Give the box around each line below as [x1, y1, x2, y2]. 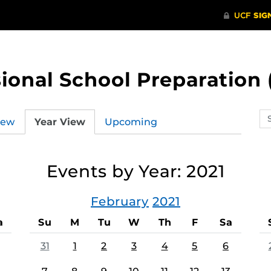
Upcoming [105, 116, 157, 128]
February [91, 194, 149, 209]
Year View [34, 116, 85, 128]
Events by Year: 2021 [46, 161, 225, 181]
